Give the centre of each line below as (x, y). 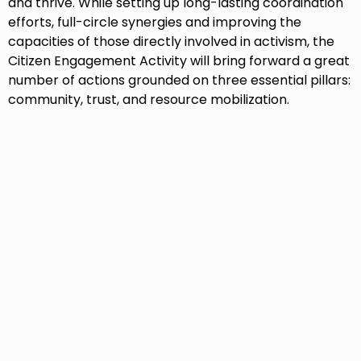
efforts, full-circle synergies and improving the (155, 23)
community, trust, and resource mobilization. (150, 100)
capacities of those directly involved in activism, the (171, 42)
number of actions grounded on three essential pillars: (179, 81)
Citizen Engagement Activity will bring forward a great (179, 61)
